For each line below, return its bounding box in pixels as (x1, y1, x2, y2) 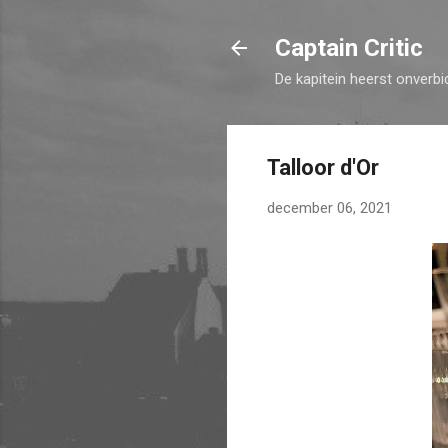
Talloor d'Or (267, 155, 379, 180)
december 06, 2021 (267, 199, 392, 217)
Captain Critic (275, 34, 423, 62)
